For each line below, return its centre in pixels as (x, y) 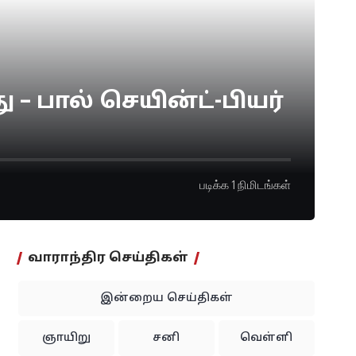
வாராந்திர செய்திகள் (108, 259)
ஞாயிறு (66, 339)
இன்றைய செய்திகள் (166, 299)
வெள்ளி (267, 339)
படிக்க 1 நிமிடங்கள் (245, 185)
